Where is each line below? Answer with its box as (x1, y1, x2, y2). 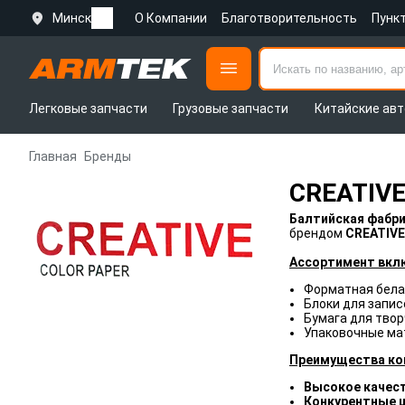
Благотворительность (221, 11, 357, 25)
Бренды (84, 149, 131, 164)
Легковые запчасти (29, 101, 147, 116)
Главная (29, 149, 77, 164)
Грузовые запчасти (173, 101, 289, 116)
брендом (289, 226, 345, 240)
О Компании (135, 11, 207, 25)
